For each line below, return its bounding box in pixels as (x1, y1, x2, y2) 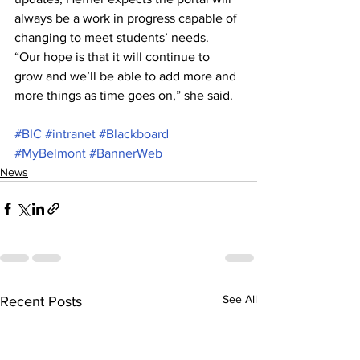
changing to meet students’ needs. (14, 31, 209, 44)
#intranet (45, 127, 96, 141)
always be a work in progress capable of (14, 11, 240, 25)
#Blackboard (99, 127, 169, 141)
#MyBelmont (14, 146, 86, 160)
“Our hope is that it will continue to (14, 50, 213, 63)
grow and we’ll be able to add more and (14, 69, 239, 83)
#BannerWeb (89, 146, 162, 160)
